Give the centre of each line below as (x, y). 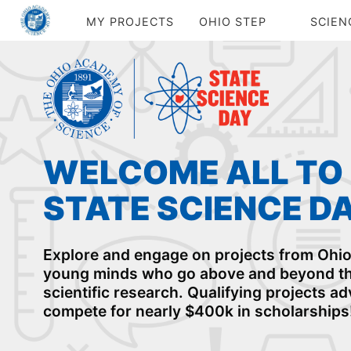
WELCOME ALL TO (193, 172)
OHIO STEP (232, 22)
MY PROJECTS (130, 22)
